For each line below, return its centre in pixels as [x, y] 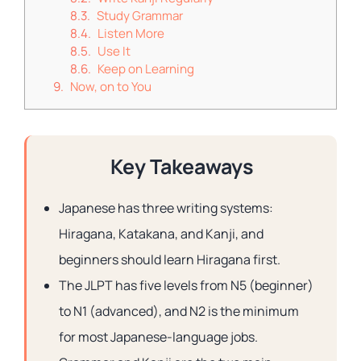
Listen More [131, 33]
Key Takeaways [182, 166]
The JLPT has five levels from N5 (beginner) [186, 285]
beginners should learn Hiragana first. [170, 259]
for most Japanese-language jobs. [158, 337]
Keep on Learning [146, 69]
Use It [114, 51]
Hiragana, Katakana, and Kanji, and [161, 234]
